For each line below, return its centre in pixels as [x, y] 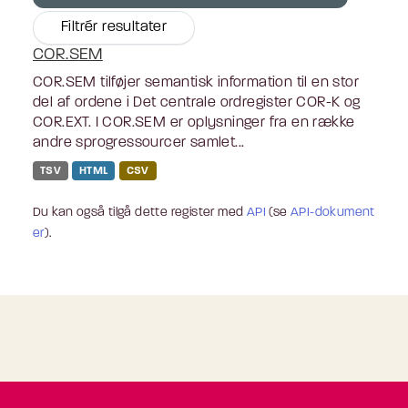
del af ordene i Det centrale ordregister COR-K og [197, 102]
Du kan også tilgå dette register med [140, 212]
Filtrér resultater [114, 27]
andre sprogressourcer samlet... [139, 143]
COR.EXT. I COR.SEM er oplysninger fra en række [194, 122]
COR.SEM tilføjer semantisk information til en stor [196, 82]
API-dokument [333, 212]
